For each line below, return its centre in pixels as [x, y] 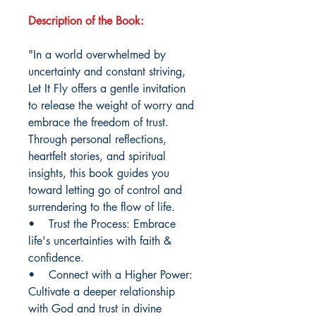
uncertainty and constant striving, [107, 72]
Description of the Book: [86, 21]
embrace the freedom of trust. [98, 123]
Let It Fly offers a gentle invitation [107, 89]
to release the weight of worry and [111, 106]
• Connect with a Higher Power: [110, 275]
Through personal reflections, [97, 140]
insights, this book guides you [99, 174]
